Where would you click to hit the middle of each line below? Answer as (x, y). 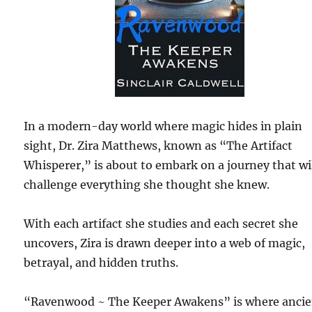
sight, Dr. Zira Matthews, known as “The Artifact (158, 145)
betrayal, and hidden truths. (101, 262)
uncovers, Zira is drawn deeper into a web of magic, (165, 243)
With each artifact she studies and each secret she (161, 223)
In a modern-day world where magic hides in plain (163, 126)
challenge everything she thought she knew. (147, 184)
